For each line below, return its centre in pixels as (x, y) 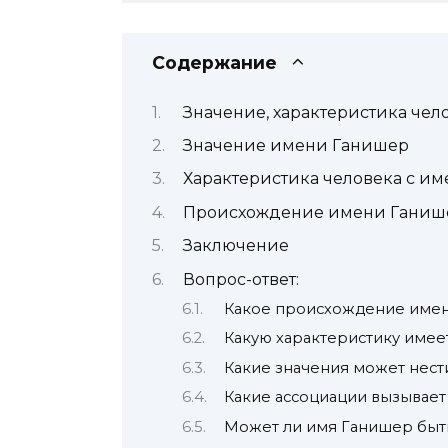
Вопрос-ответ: (240, 279)
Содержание (214, 63)
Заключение (235, 246)
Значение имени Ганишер (295, 145)
